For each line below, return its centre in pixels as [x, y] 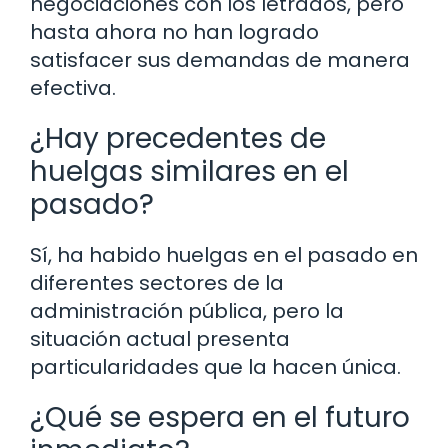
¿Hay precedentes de [178, 139]
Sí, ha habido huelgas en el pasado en [224, 255]
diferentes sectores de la [157, 283]
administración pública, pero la [187, 311]
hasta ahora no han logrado [174, 32]
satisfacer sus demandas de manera [220, 60]
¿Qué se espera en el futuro [220, 418]
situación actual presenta [160, 339]
